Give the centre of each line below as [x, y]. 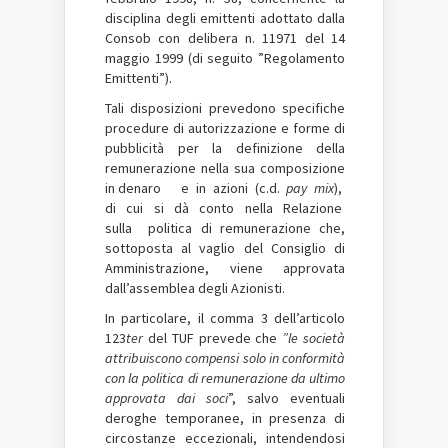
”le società [314, 338]
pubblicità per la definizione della [225, 148]
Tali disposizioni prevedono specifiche [225, 108]
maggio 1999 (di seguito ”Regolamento [225, 58]
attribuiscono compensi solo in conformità [225, 358]
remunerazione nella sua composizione [225, 168]
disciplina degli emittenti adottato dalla [225, 18]
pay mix [310, 188]
